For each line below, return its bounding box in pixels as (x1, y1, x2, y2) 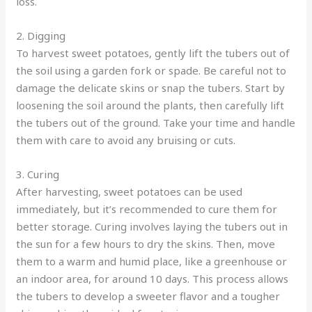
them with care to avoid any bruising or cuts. (16, 132, 236, 147)
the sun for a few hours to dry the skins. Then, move (16, 236, 276, 251)
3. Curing (16, 166, 60, 181)
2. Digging (16, 28, 66, 42)
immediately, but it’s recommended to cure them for (16, 201, 278, 216)
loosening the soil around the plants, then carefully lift (16, 97, 285, 112)
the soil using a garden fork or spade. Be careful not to (16, 63, 287, 77)
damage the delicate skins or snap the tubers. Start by (16, 80, 286, 95)
